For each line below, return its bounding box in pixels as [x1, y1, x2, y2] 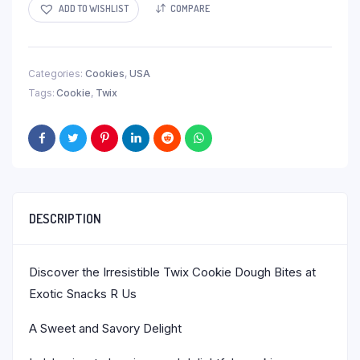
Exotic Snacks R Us [29, 285, 137, 301]
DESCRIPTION [29, 210, 101, 227]
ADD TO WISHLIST [59, 2, 129, 15]
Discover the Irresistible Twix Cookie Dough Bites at [29, 264, 316, 280]
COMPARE [170, 2, 210, 15]
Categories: [28, 67, 85, 80]
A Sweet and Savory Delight [29, 320, 182, 336]
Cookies [84, 67, 125, 80]
